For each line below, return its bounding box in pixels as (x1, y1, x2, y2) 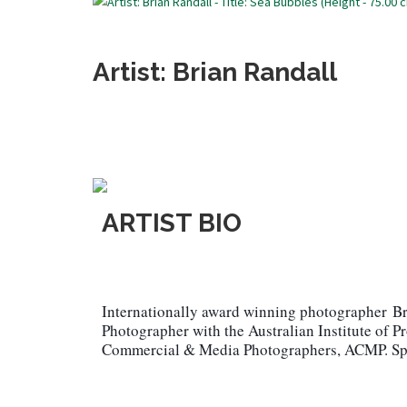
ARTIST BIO (102, 208, 242, 238)
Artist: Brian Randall (93, 57, 337, 87)
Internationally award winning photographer (102, 301, 392, 322)
